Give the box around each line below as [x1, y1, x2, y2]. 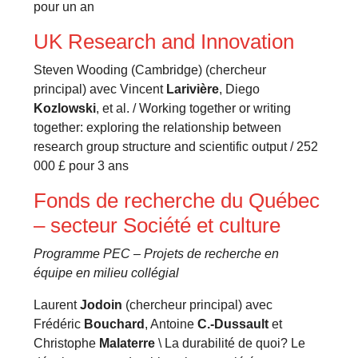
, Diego [219, 82, 261, 97]
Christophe [34, 336, 100, 351]
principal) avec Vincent [34, 82, 167, 97]
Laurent [34, 298, 81, 312]
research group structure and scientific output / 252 [34, 140, 319, 154]
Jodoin [80, 298, 126, 312]
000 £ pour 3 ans [34, 159, 129, 173]
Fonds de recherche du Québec [34, 189, 320, 213]
